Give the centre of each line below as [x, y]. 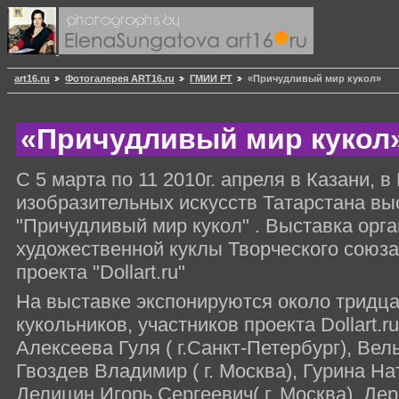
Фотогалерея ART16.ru [120, 79]
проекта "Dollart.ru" [101, 272]
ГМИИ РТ [211, 79]
